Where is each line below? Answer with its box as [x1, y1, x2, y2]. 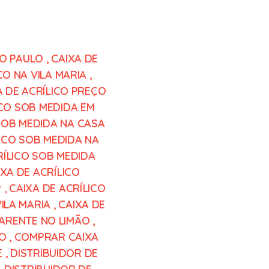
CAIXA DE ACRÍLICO [9, 181, 106, 195]
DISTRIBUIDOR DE [10, 246, 98, 260]
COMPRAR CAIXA [14, 230, 99, 244]
